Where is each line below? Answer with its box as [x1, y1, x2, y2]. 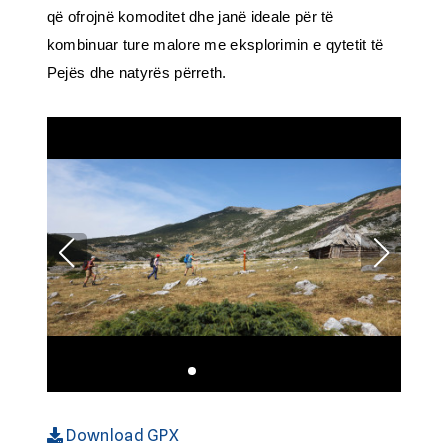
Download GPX [63, 426, 180, 445]
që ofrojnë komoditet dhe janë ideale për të [46, 9, 334, 25]
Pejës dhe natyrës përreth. [46, 65, 227, 81]
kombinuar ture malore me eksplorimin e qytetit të [46, 37, 384, 53]
